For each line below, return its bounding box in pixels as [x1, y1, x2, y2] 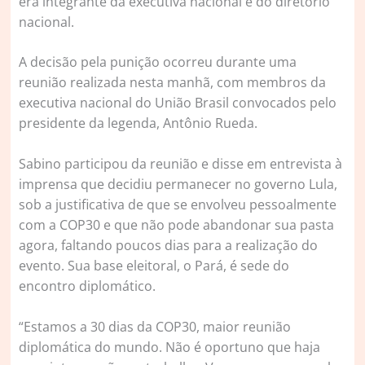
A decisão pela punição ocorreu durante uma [19, 53, 297, 72]
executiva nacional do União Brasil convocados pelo [19, 94, 337, 112]
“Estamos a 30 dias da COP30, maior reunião [19, 318, 292, 336]
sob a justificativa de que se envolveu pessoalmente [19, 196, 337, 214]
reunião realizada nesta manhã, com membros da [19, 73, 327, 92]
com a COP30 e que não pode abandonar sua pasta [19, 216, 335, 235]
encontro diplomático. [19, 277, 156, 296]
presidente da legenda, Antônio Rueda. [19, 114, 258, 133]
